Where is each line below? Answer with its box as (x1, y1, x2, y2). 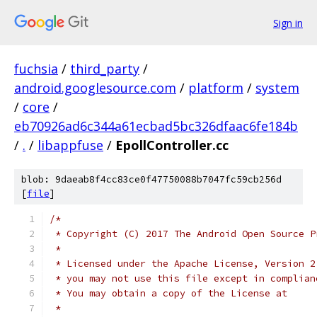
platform (188, 79, 243, 96)
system (255, 79, 299, 96)
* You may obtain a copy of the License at (50, 287, 287, 299)
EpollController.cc (115, 137, 229, 154)
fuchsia (14, 60, 58, 77)
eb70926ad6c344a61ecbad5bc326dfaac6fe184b (14, 117, 298, 134)
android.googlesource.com (14, 79, 176, 96)
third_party (70, 60, 139, 77)
